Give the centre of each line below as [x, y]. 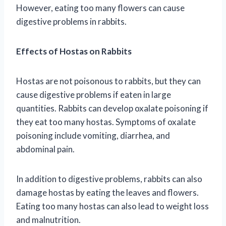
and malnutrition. [48, 219]
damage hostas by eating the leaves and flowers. [107, 192]
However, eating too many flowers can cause [100, 8]
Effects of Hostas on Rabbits [74, 51]
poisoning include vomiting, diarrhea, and [93, 135]
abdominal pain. [45, 149]
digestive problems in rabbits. [71, 21]
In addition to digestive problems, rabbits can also [109, 179]
